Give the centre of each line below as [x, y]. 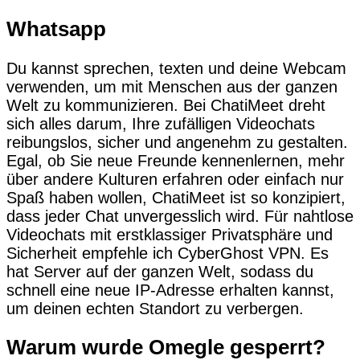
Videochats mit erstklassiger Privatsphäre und [170, 234]
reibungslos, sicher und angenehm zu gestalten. [177, 142]
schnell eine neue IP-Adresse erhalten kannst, [170, 290]
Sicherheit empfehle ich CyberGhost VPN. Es [168, 253]
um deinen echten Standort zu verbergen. [155, 308]
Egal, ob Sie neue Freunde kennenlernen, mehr [176, 160]
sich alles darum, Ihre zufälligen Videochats [161, 123]
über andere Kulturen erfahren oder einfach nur [175, 179]
